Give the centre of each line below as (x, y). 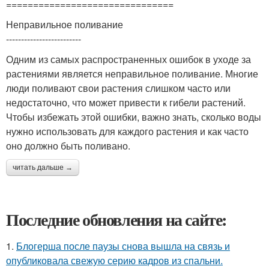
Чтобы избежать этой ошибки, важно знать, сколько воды (134, 117)
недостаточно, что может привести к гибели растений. (126, 102)
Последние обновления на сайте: (116, 219)
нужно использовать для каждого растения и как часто (127, 131)
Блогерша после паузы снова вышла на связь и (123, 246)
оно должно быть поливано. (68, 146)
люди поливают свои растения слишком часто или (118, 88)
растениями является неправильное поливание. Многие (132, 74)
